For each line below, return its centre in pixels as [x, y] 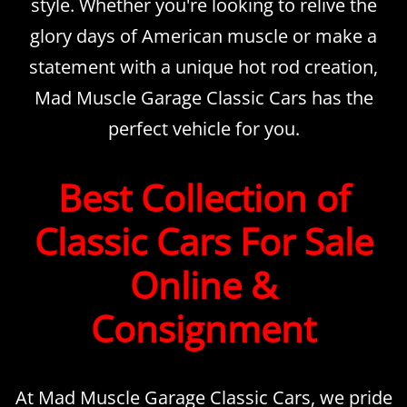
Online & [203, 284]
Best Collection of [203, 197]
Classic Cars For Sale [203, 241]
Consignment [203, 328]
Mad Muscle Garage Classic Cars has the [203, 97]
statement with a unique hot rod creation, [203, 66]
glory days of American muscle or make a [203, 35]
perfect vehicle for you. [203, 128]
